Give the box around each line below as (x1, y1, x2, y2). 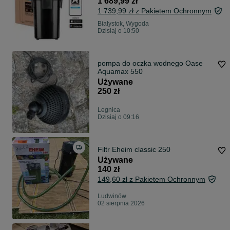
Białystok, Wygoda (98, 20, 149, 28)
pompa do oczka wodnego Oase (98, 59, 203, 68)
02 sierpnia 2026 (98, 200, 145, 207)
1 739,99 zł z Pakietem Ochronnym (98, 7, 212, 15)
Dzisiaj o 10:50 (98, 27, 139, 35)
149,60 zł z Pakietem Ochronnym (98, 175, 205, 184)
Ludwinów (98, 193, 126, 200)
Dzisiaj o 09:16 (98, 113, 139, 121)
